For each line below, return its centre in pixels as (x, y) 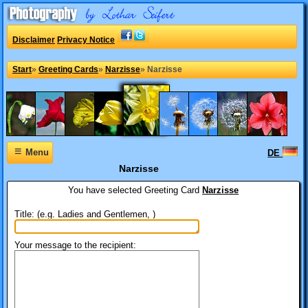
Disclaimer (34, 40)
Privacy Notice (86, 40)
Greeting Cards (68, 69)
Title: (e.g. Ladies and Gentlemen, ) (85, 214)
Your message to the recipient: (75, 245)
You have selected (107, 190)
